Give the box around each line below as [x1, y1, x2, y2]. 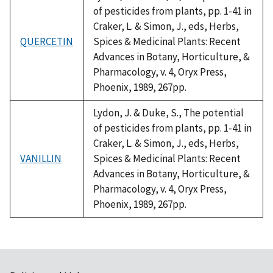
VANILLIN [20, 151, 62, 165]
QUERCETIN [20, 34, 73, 48]
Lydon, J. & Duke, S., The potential [93, 105, 244, 119]
